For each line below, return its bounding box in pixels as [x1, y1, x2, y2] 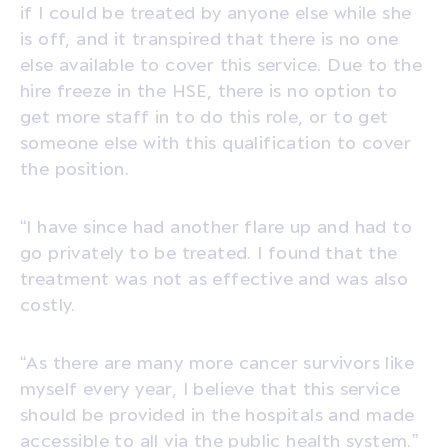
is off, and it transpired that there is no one [20, 26, 399, 48]
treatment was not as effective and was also [20, 266, 409, 288]
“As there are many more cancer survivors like [20, 350, 414, 372]
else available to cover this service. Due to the [20, 52, 423, 74]
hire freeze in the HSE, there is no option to [20, 78, 397, 100]
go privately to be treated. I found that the [20, 240, 398, 262]
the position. [20, 156, 130, 178]
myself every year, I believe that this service [20, 376, 401, 398]
